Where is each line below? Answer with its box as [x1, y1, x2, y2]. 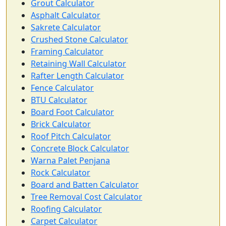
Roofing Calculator [31, 203, 102, 214]
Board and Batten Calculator [31, 179, 139, 190]
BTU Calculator [31, 94, 87, 105]
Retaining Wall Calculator [31, 58, 126, 69]
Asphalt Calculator [31, 10, 100, 21]
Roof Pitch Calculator [31, 131, 111, 142]
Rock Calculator [31, 167, 90, 178]
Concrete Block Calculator [31, 143, 129, 154]
